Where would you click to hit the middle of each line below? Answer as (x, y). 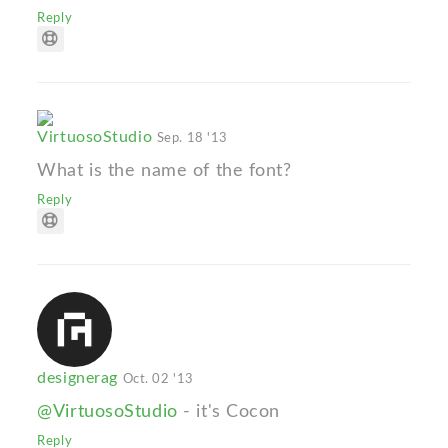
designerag (80, 378)
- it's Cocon (229, 412)
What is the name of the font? (164, 171)
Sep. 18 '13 (192, 138)
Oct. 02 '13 (158, 379)
